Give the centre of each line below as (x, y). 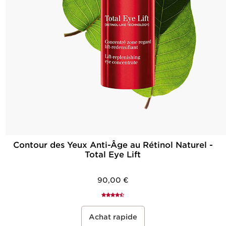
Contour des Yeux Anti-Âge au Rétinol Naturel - (113, 145)
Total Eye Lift (113, 154)
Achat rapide (113, 217)
